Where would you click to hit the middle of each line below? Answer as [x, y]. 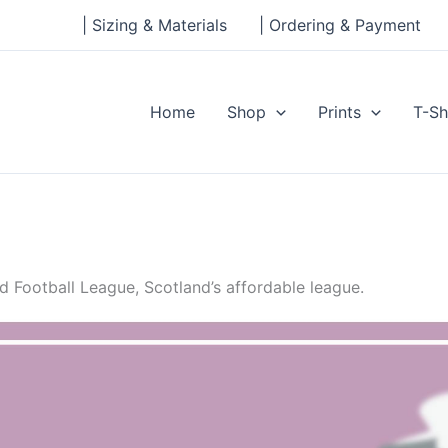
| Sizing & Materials [154, 25]
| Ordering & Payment [340, 25]
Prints [340, 112]
